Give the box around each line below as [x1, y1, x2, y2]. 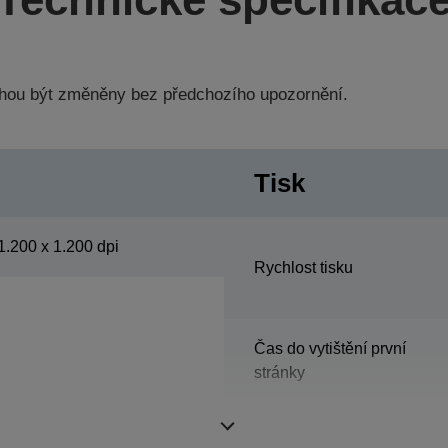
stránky [254, 363, 305, 381]
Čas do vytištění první [254, 339, 406, 357]
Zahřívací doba [254, 423, 360, 441]
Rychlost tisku [254, 258, 353, 276]
